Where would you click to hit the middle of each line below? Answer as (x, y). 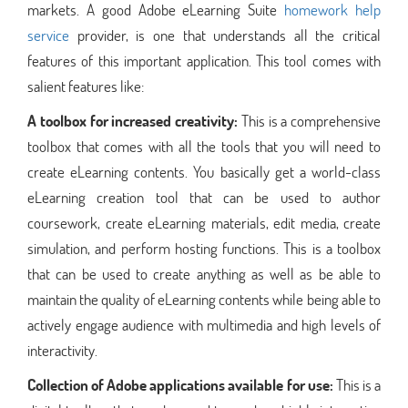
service (48, 35)
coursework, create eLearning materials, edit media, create (204, 222)
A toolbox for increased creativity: (134, 120)
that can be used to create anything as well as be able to (204, 273)
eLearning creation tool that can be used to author (204, 197)
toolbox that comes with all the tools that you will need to (204, 146)
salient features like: (86, 86)
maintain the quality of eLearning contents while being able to (204, 299)
